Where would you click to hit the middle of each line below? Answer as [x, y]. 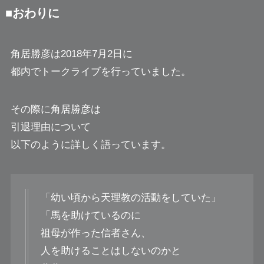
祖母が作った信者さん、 [95, 233]
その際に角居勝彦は [55, 110]
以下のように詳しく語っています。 [90, 145]
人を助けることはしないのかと [110, 250]
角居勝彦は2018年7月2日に [71, 54]
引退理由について [50, 127]
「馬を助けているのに [90, 215]
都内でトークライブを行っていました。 [100, 72]
